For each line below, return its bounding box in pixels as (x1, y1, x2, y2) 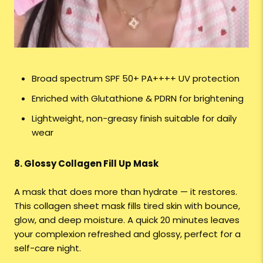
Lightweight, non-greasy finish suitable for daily (32, 112, 237, 125)
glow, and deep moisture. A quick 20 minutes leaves (14, 214, 240, 227)
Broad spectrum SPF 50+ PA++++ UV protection (32, 72, 240, 85)
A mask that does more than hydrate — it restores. (14, 186, 237, 198)
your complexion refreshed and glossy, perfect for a (14, 228, 241, 241)
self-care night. (14, 242, 81, 255)
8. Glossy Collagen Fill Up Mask (14, 157, 159, 170)
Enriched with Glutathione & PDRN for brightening (32, 92, 244, 105)
